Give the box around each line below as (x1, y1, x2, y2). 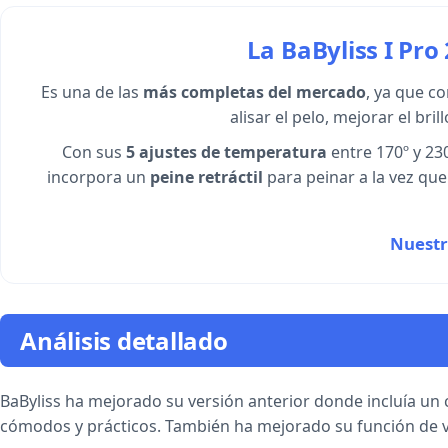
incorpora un (46, 165, 150, 188)
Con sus (61, 140, 126, 163)
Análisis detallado (20, 323, 228, 357)
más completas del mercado (143, 80, 367, 103)
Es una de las (41, 80, 144, 103)
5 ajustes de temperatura (125, 140, 327, 163)
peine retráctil (149, 165, 263, 188)
